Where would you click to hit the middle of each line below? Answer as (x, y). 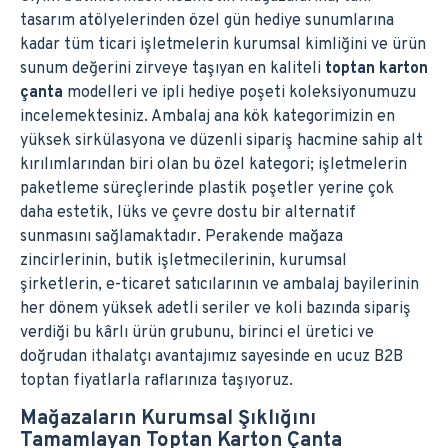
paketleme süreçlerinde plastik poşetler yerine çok (207, 188)
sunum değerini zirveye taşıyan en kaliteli (172, 68)
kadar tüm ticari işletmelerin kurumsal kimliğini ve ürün (223, 44)
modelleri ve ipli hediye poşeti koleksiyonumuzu (239, 92)
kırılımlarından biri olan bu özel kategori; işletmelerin (213, 164)
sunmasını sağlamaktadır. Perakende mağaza (181, 236)
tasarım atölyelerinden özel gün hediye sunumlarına (207, 20)
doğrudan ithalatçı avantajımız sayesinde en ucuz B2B (211, 356)
